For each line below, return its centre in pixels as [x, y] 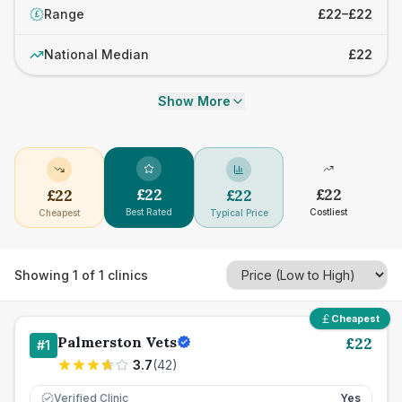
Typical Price [239, 213]
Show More [194, 101]
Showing [44, 275]
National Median [96, 54]
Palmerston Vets [117, 342]
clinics [126, 275]
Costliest [328, 212]
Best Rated [149, 212]
